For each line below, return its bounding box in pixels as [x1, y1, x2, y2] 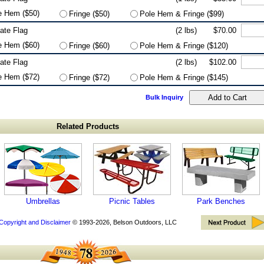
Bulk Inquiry [146, 94, 183, 101]
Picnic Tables [108, 197, 155, 206]
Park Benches [196, 197, 245, 206]
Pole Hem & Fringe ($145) [140, 73, 228, 82]
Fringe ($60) [69, 41, 110, 50]
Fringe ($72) [69, 73, 110, 82]
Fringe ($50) [69, 9, 110, 18]
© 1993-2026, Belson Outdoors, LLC [70, 219, 177, 226]
